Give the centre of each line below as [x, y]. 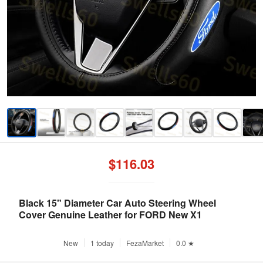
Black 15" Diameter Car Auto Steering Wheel [117, 203]
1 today [102, 243]
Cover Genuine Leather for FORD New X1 [110, 215]
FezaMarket [145, 243]
